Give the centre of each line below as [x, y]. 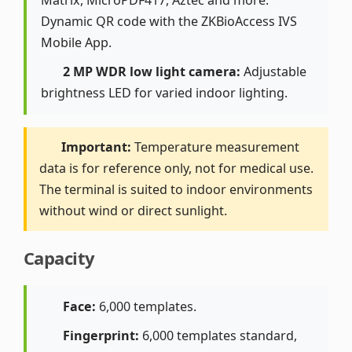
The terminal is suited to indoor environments [176, 190]
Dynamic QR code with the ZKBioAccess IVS [169, 22]
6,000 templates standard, [218, 336]
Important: [97, 147]
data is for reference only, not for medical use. [176, 169]
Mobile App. [76, 43]
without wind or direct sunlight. [133, 211]
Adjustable [274, 72]
